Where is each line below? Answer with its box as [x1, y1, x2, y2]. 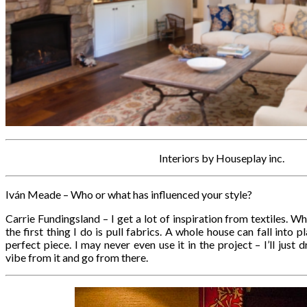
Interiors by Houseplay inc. [158, 151, 284, 165]
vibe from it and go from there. [5, 251, 148, 265]
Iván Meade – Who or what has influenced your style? [5, 188, 252, 201]
